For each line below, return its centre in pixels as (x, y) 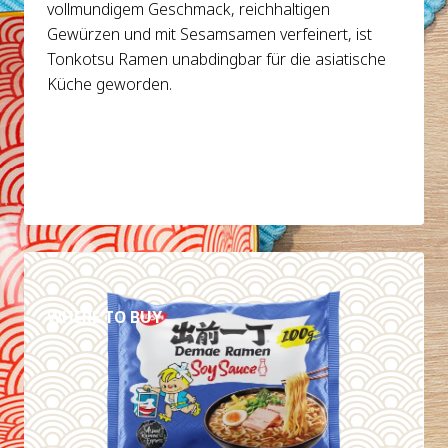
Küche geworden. (110, 84)
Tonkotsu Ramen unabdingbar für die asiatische (217, 59)
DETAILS (104, 269)
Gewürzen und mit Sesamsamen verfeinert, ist (210, 34)
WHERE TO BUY (105, 317)
